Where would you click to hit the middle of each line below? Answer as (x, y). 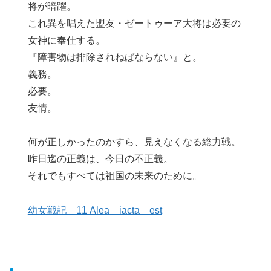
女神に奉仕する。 (66, 41)
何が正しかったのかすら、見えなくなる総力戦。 (134, 142)
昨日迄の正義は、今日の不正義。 (100, 159)
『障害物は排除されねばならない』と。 (115, 57)
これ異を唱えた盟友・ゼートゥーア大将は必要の (134, 24)
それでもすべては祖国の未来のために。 (115, 176)
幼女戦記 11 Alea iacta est (95, 211)
